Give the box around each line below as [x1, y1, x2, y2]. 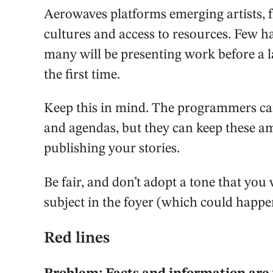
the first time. [44, 68, 120, 82]
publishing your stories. [44, 142, 180, 156]
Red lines [44, 230, 110, 247]
